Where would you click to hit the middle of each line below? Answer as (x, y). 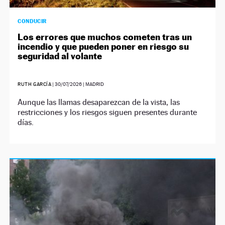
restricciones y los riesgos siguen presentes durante (107, 112)
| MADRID (93, 84)
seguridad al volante (60, 56)
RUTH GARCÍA (35, 84)
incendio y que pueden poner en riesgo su (103, 46)
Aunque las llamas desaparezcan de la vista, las (99, 102)
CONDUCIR (32, 21)
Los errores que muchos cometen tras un (105, 37)
